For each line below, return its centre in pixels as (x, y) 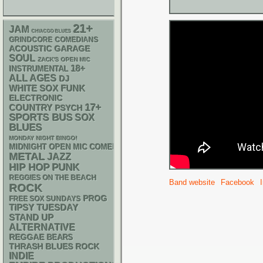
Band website (192, 182)
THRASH (26, 247)
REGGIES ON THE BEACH (53, 178)
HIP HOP (30, 168)
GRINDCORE (31, 40)
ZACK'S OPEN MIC (64, 60)
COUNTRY (31, 108)
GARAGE (73, 49)
